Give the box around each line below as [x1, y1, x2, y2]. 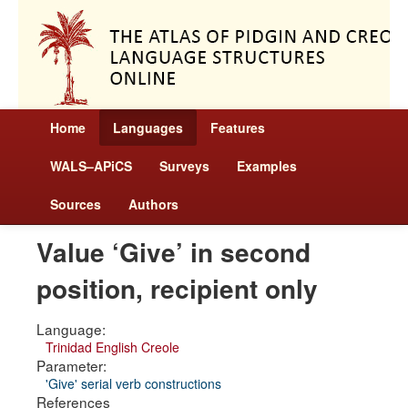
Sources [50, 195, 101, 213]
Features [210, 118, 265, 137]
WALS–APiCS [50, 157, 132, 175]
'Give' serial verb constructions [46, 374, 221, 393]
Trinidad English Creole [46, 338, 179, 356]
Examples [237, 157, 297, 175]
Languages [113, 118, 183, 137]
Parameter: [36, 355, 107, 375]
